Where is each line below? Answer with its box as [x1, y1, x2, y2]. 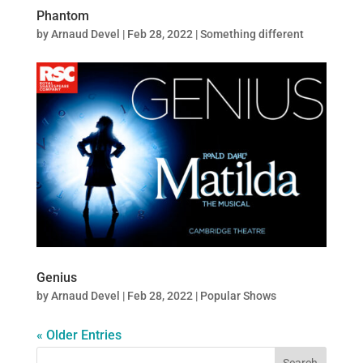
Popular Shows [199, 289, 276, 303]
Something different [199, 27, 304, 41]
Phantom [36, 7, 89, 23]
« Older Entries [36, 327, 122, 344]
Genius [36, 270, 77, 286]
